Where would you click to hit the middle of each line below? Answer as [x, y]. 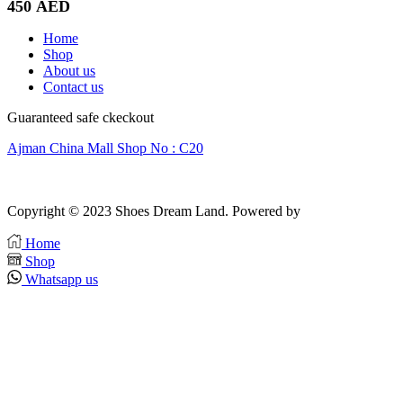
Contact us [73, 87]
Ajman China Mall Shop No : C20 [105, 148]
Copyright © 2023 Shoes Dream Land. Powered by [156, 210]
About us [69, 71]
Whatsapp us [62, 279]
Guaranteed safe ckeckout [81, 118]
